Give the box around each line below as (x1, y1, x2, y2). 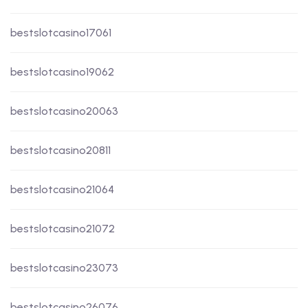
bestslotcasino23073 (10, 261, 118, 275)
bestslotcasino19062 (10, 65, 114, 79)
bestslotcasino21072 (10, 222, 115, 236)
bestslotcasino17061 (10, 26, 111, 40)
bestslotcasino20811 (10, 144, 111, 157)
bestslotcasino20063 (10, 104, 118, 118)
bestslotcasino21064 (10, 183, 114, 197)
